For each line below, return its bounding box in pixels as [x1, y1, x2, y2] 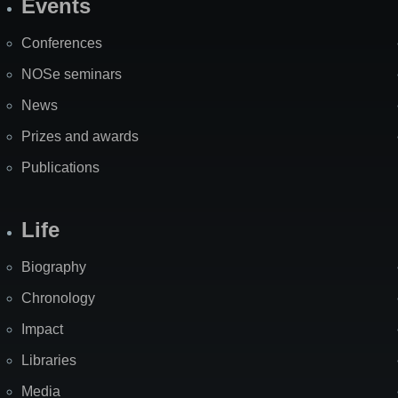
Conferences [21, 36, 102, 52]
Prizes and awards [21, 129, 139, 145]
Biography [21, 259, 86, 275]
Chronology [21, 291, 95, 306]
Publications [21, 160, 99, 176]
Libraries [21, 353, 76, 369]
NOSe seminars [21, 67, 122, 83]
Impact [21, 322, 63, 338]
